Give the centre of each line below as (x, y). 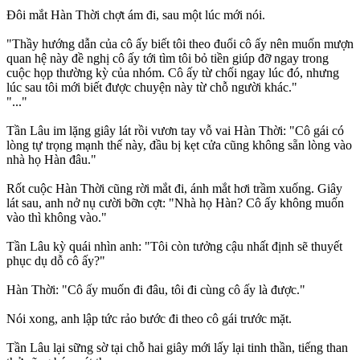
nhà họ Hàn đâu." (51, 160)
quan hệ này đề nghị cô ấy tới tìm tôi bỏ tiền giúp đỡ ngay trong (168, 59)
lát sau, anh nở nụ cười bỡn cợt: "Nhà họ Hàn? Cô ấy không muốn (175, 203)
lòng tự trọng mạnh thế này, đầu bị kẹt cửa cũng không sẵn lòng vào (179, 145)
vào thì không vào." (57, 218)
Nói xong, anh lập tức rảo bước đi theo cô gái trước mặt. (149, 319)
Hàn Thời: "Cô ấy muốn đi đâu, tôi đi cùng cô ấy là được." (156, 290)
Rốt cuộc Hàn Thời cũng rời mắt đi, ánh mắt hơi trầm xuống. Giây (174, 189)
